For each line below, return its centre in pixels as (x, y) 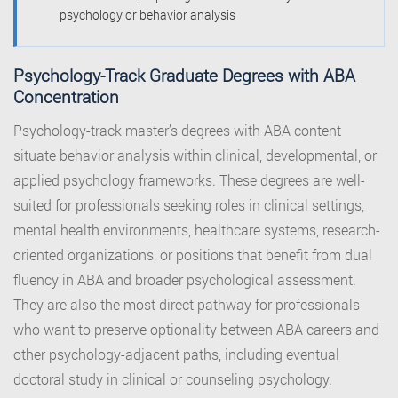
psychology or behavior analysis (147, 15)
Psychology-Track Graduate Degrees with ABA (184, 76)
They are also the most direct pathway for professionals (187, 305)
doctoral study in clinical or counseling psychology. (173, 379)
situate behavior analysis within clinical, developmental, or (195, 155)
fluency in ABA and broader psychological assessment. (185, 280)
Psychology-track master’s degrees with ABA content (177, 131)
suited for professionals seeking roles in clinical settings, (189, 205)
